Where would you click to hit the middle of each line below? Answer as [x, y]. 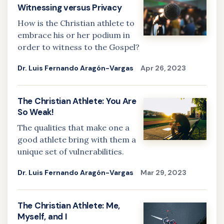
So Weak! [36, 112]
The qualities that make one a [73, 127]
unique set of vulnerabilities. [71, 151]
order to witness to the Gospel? [78, 47]
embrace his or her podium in [74, 35]
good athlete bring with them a [77, 139]
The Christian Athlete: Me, [69, 205]
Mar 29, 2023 [163, 172]
